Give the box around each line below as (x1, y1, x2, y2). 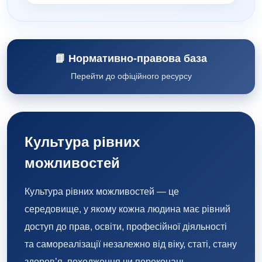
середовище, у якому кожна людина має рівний (25, 204, 230, 214)
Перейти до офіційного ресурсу (70, 71, 192, 81)
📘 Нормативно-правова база (55, 52, 207, 64)
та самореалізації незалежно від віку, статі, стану (25, 239, 237, 249)
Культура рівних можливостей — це (25, 186, 179, 196)
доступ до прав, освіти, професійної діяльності (25, 221, 227, 232)
